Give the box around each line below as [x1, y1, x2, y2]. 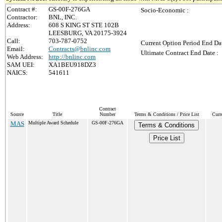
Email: [7, 45, 25, 53]
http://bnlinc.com [49, 53, 96, 60]
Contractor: [7, 13, 38, 21]
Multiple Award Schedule [28, 120, 78, 125]
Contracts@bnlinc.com [49, 45, 111, 53]
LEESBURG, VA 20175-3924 [49, 29, 127, 37]
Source [10, 111, 24, 117]
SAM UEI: [7, 61, 35, 68]
